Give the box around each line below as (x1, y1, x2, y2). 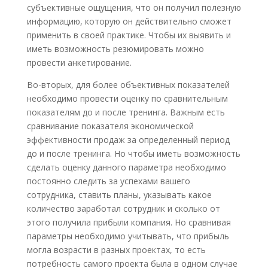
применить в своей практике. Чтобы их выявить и (26, 29, 231, 41)
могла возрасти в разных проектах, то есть (26, 244, 206, 256)
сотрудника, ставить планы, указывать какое (26, 189, 212, 201)
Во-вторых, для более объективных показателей (26, 79, 230, 91)
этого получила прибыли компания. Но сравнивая (26, 217, 231, 229)
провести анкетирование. (26, 57, 132, 69)
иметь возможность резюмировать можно (26, 43, 204, 55)
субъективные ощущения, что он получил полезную (26, 2, 241, 14)
